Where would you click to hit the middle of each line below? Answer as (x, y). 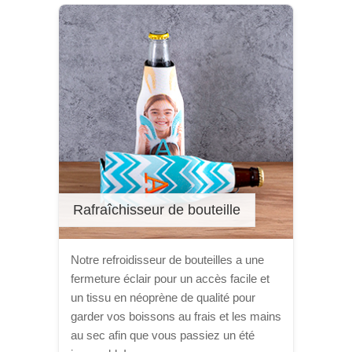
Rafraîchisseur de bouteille (157, 210)
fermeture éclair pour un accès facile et (170, 279)
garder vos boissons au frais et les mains (176, 316)
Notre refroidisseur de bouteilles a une (167, 260)
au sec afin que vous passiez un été (163, 335)
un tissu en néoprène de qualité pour (163, 297)
